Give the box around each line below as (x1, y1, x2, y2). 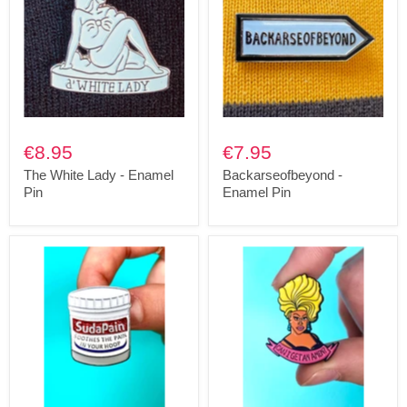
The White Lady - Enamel (24, 167, 174, 184)
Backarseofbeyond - (223, 167, 342, 184)
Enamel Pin (223, 184, 291, 201)
